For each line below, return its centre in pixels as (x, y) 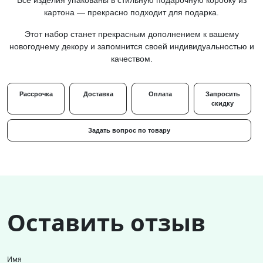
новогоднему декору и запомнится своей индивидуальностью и (131, 46)
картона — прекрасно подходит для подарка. (131, 12)
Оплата (160, 94)
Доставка (98, 94)
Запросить (222, 94)
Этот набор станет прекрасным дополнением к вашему (131, 34)
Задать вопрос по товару (129, 130)
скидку (222, 103)
